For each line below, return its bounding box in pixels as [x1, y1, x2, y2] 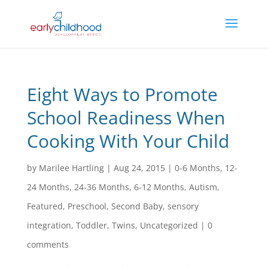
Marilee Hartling [38, 162, 104, 173]
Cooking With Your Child [26, 129, 229, 153]
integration [26, 220, 71, 231]
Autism [188, 181, 217, 193]
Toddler [75, 220, 107, 231]
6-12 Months [133, 181, 184, 193]
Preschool [67, 200, 106, 212]
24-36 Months [74, 181, 129, 193]
